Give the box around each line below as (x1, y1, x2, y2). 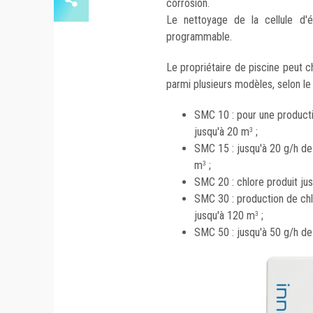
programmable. (166, 30, 235, 44)
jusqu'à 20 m (194, 125, 249, 139)
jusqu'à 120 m (194, 209, 255, 223)
